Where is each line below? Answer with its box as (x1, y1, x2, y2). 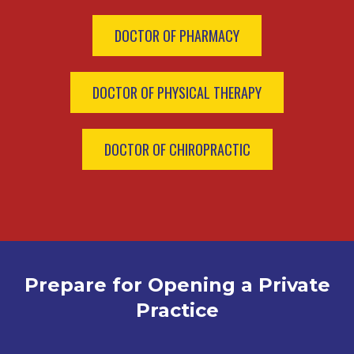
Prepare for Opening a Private (24, 273, 330, 296)
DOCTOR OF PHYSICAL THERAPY (92, 81, 262, 103)
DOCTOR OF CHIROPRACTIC (104, 138, 250, 160)
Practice (135, 298, 219, 322)
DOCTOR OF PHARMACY (115, 24, 239, 46)
